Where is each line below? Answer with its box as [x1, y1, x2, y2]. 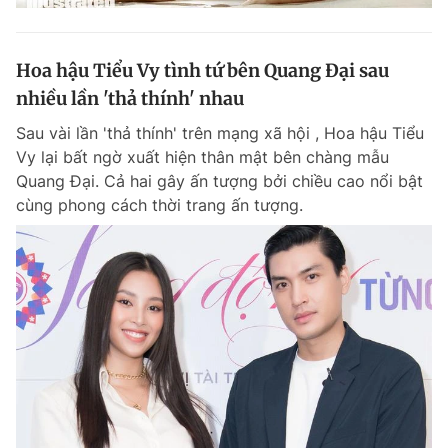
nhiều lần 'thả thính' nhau [16, 86, 244, 110]
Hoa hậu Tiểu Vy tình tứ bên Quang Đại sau [16, 58, 389, 82]
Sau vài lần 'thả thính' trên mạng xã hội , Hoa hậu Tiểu [16, 122, 424, 143]
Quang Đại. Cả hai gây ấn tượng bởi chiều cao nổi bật [16, 170, 423, 191]
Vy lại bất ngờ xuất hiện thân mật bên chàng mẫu [16, 146, 389, 167]
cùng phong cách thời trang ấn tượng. [16, 194, 303, 215]
